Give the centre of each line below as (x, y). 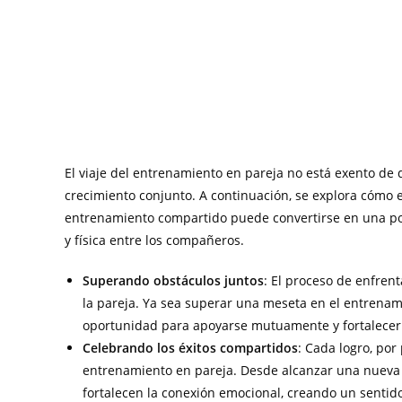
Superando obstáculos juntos (173, 280)
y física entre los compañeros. (154, 240)
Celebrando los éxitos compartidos (190, 348)
